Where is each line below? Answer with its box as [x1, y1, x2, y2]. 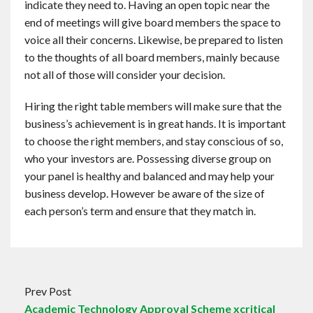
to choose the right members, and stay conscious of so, [24, 134, 283, 147]
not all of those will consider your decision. [24, 68, 225, 81]
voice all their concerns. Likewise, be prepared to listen [24, 33, 283, 46]
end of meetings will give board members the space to [24, 15, 281, 29]
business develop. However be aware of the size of [24, 187, 265, 200]
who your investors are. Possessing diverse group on [24, 152, 271, 165]
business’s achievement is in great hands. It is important [24, 117, 286, 130]
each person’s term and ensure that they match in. [24, 204, 256, 217]
